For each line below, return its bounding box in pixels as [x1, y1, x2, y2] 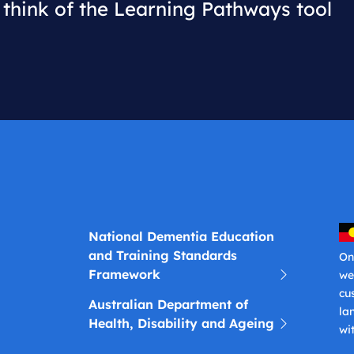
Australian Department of [88, 296, 249, 312]
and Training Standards [88, 247, 238, 263]
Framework [88, 265, 161, 282]
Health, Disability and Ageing [88, 314, 275, 331]
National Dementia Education [88, 228, 275, 244]
